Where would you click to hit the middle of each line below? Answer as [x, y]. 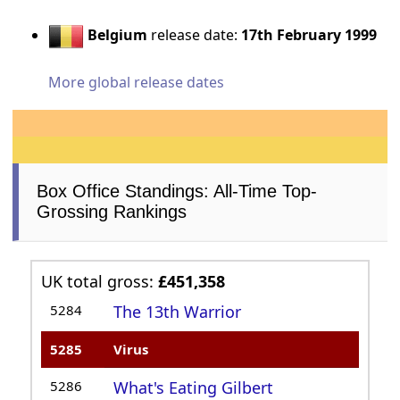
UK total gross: [100, 282]
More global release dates [137, 83]
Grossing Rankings [112, 212]
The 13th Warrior [178, 312]
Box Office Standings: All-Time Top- [177, 192]
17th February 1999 [309, 35]
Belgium [118, 35]
